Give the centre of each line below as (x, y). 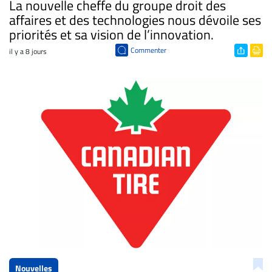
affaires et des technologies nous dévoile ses (135, 20)
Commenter (148, 50)
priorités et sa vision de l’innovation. (111, 34)
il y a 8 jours (28, 51)
